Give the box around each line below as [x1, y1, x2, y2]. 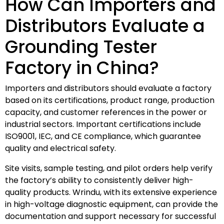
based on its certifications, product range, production [5, 94, 214, 106]
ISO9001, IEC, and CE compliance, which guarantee [5, 130, 201, 142]
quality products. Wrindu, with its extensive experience [5, 186, 217, 198]
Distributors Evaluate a [5, 13, 205, 38]
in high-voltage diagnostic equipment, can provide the [5, 198, 218, 210]
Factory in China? [5, 55, 159, 80]
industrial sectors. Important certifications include [5, 118, 201, 130]
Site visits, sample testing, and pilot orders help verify [5, 162, 212, 174]
